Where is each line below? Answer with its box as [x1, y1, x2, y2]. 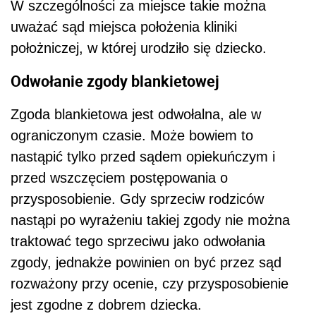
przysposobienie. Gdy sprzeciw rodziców [11, 190, 264, 207]
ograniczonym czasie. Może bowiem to [11, 127, 253, 143]
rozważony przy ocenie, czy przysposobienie [11, 275, 288, 291]
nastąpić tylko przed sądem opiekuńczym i [11, 148, 275, 164]
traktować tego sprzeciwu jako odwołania [11, 233, 265, 249]
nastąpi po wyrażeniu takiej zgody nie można [11, 212, 290, 228]
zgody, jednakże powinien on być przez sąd [11, 254, 281, 270]
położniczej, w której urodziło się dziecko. [11, 40, 267, 56]
